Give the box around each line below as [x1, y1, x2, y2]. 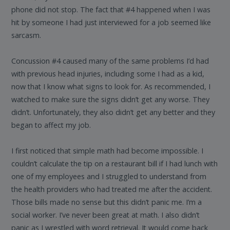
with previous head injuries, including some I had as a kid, [11, 69, 205, 79]
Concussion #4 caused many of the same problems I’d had [11, 56, 209, 66]
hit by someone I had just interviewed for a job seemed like [11, 17, 212, 28]
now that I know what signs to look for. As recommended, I [11, 82, 211, 92]
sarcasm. [11, 30, 42, 41]
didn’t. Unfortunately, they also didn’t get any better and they [11, 107, 216, 118]
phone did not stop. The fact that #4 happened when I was [11, 5, 211, 15]
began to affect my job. [11, 120, 91, 130]
